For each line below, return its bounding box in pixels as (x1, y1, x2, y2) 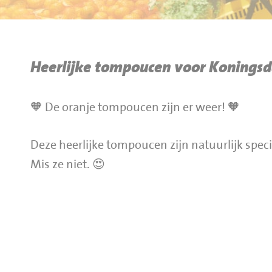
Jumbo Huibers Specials (24, 41, 143, 53)
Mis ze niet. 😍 (30, 158, 105, 171)
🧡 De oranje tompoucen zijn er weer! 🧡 (30, 101, 240, 114)
